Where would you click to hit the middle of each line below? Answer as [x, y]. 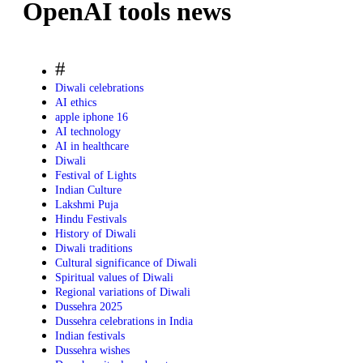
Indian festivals [90, 335]
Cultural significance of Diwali [126, 263]
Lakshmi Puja [87, 204]
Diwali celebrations [99, 88]
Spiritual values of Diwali [114, 277]
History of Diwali [96, 233]
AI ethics [76, 102]
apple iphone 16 [92, 117]
